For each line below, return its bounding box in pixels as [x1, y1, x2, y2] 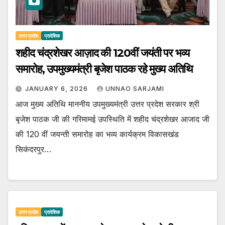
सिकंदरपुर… [16, 144, 51, 155]
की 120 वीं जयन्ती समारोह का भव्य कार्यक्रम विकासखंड [16, 129, 179, 140]
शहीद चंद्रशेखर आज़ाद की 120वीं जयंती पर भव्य [16, 46, 189, 60]
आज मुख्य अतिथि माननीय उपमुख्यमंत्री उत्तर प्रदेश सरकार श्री [16, 99, 199, 109]
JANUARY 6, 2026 [25, 85, 90, 93]
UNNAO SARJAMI [105, 85, 164, 93]
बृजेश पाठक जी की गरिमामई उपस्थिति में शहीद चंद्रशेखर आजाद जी [16, 114, 209, 125]
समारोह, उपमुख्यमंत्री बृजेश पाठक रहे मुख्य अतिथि [16, 62, 193, 76]
